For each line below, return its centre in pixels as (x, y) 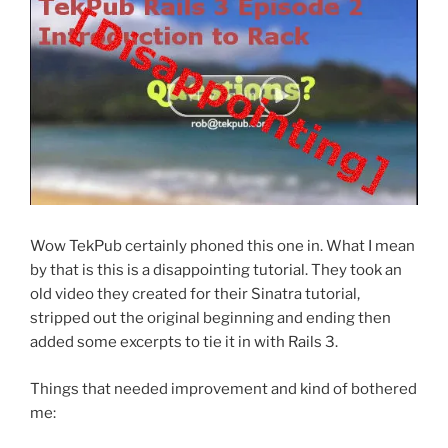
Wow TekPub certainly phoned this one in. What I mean (222, 246)
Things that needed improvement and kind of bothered (223, 388)
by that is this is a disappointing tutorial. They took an (216, 270)
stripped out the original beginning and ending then (210, 318)
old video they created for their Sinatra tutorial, (195, 294)
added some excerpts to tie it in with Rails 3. (184, 342)
